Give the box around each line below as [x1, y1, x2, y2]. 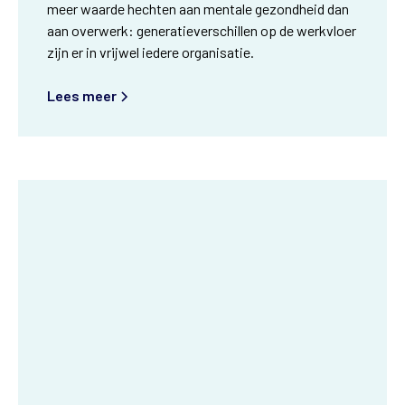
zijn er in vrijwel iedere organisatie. [47, 42, 254, 61]
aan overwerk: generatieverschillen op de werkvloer [47, 21, 356, 39]
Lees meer [47, 87, 117, 105]
